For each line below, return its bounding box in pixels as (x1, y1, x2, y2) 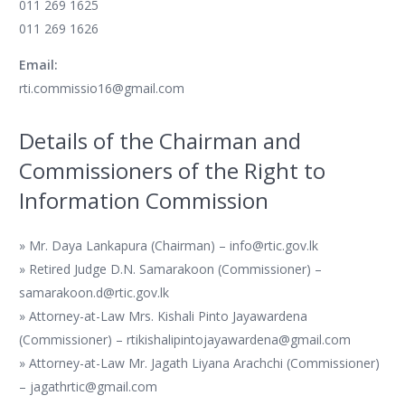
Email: (19, 56, 58, 73)
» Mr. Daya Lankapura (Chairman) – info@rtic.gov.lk (19, 237, 318, 254)
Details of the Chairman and (19, 126, 301, 155)
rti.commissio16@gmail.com (19, 80, 184, 97)
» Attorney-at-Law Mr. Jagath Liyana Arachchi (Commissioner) (19, 354, 380, 372)
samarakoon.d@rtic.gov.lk (19, 284, 169, 301)
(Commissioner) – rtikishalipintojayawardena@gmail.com (19, 331, 351, 348)
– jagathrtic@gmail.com (19, 378, 157, 395)
